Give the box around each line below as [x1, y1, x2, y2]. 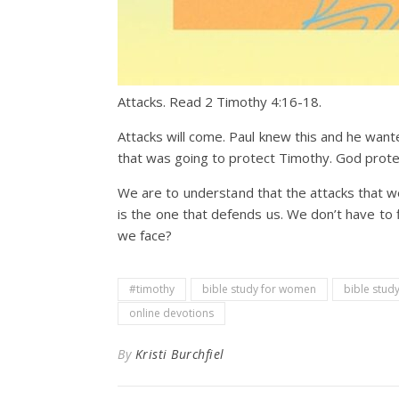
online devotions [129, 305, 214, 321]
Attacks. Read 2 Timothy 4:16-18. [118, 93, 322, 110]
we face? [118, 226, 172, 244]
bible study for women [202, 281, 316, 297]
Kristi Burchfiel [134, 346, 224, 362]
